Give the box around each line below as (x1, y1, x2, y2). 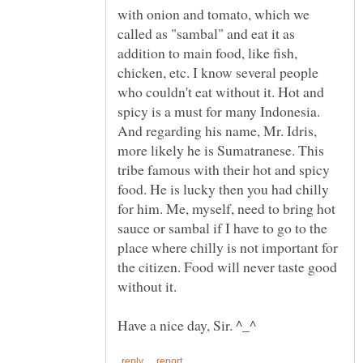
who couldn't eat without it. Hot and (117, 82, 324, 102)
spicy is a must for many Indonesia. (117, 101, 320, 122)
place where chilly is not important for (117, 237, 338, 258)
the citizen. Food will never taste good (117, 257, 337, 277)
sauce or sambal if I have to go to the (117, 218, 327, 238)
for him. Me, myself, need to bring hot (117, 199, 335, 219)
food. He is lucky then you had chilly (117, 179, 329, 199)
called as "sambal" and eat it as (117, 23, 295, 44)
